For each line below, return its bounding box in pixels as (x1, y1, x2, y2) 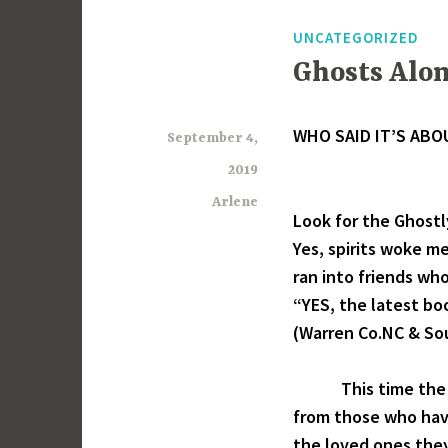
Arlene (212, 193, 258, 210)
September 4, (167, 129, 258, 146)
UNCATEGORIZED (293, 28, 419, 48)
